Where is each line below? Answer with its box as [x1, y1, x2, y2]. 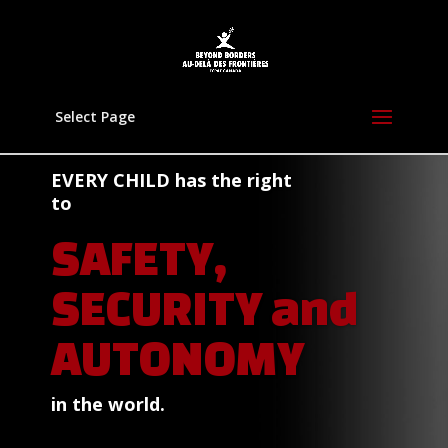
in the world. [50, 391, 165, 416]
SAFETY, [50, 230, 227, 284]
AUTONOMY [50, 330, 305, 384]
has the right [169, 167, 292, 192]
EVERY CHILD [50, 167, 170, 192]
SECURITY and [50, 280, 359, 334]
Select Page [54, 107, 135, 126]
